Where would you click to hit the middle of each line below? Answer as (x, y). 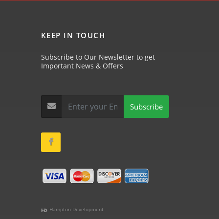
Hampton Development (76, 209)
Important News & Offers (82, 66)
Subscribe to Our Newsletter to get (98, 57)
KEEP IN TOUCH (73, 35)
